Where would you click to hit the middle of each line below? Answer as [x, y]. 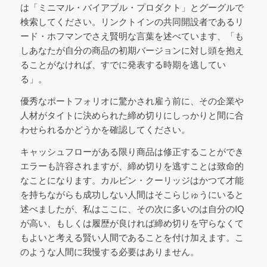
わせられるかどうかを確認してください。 [105, 129]
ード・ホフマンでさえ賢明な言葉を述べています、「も [132, 36]
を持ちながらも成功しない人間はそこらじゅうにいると [132, 194]
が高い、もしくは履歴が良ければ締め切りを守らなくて [132, 223]
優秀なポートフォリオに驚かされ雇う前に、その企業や [132, 101]
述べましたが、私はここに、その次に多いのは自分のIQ [132, 209]
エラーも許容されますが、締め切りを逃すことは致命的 [132, 166]
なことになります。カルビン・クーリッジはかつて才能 [132, 180]
